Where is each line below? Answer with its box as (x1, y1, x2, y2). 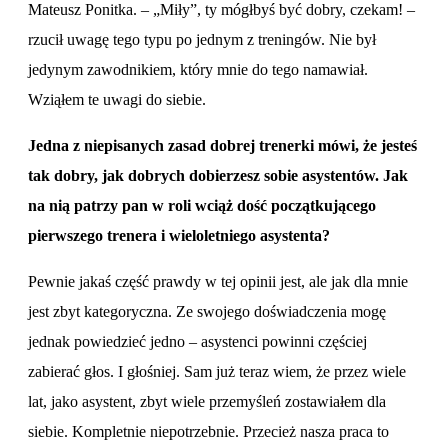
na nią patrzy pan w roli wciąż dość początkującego (28, 196, 376, 214)
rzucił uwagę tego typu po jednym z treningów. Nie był (28, 30, 376, 48)
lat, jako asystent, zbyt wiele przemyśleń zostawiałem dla (28, 392, 386, 410)
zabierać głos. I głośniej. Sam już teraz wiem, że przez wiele (28, 362, 406, 380)
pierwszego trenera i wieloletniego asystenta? (28, 226, 330, 244)
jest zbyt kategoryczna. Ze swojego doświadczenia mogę (28, 302, 386, 320)
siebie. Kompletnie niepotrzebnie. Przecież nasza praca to (28, 422, 389, 440)
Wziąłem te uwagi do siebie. (28, 90, 210, 108)
